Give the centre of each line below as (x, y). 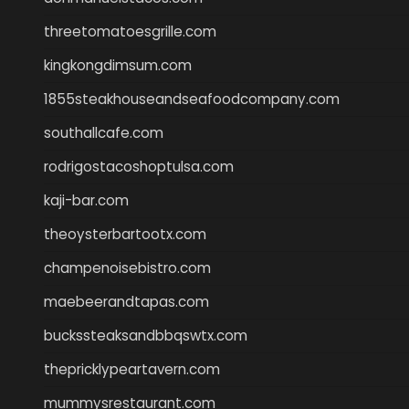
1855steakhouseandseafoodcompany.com (192, 99)
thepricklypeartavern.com (132, 369)
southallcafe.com (104, 132)
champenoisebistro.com (127, 267)
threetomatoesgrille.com (130, 31)
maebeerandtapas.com (126, 301)
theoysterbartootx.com (125, 234)
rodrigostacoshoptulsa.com (139, 166)
